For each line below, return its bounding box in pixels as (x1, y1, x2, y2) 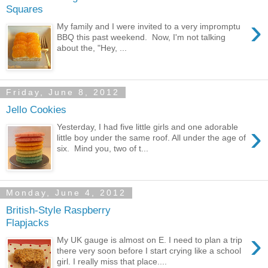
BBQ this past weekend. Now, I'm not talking (57, 32, 226, 42)
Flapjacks (6, 216, 49, 229)
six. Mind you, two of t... (57, 143, 149, 153)
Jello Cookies (6, 103, 66, 115)
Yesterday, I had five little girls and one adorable (57, 121, 239, 132)
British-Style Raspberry (6, 203, 111, 216)
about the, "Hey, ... (57, 42, 127, 53)
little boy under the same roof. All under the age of (57, 132, 246, 142)
